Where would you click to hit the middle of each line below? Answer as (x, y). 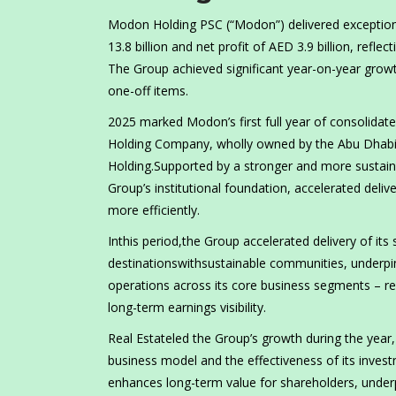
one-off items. (148, 91)
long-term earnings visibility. (187, 308)
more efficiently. (154, 210)
